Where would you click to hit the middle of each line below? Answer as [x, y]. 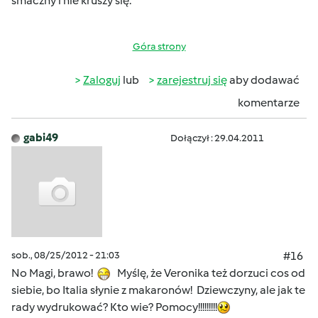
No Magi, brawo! [54, 273]
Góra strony [159, 46]
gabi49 [41, 137]
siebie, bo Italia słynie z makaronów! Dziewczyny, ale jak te [158, 290]
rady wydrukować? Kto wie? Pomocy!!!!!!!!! [114, 307]
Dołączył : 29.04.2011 [217, 138]
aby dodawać [263, 80]
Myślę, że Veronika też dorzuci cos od [208, 273]
